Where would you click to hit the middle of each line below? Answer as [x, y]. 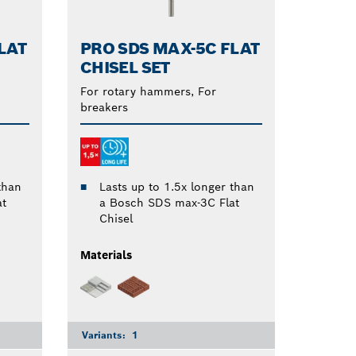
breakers [104, 108]
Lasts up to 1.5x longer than [176, 187]
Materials [106, 255]
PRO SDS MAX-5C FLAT [170, 49]
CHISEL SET [125, 68]
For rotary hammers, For [148, 92]
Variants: [105, 335]
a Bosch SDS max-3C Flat [169, 203]
